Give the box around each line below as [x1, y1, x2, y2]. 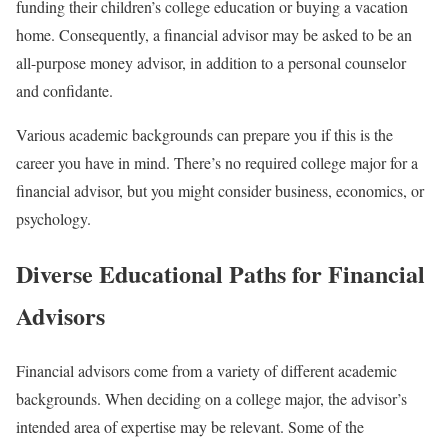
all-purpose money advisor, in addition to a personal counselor [16, 52, 406, 74]
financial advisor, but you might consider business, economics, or [16, 180, 424, 202]
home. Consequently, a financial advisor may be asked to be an [16, 24, 412, 46]
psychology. [16, 208, 91, 230]
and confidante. [16, 80, 118, 102]
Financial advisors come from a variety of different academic [16, 360, 397, 382]
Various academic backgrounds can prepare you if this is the [16, 124, 393, 146]
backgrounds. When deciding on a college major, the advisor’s [16, 388, 407, 410]
